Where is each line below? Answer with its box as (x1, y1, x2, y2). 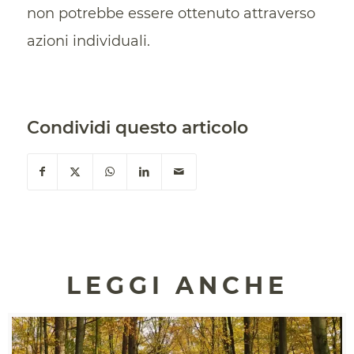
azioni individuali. (26, 32, 150, 50)
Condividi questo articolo (26, 116, 248, 138)
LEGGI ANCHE (66, 270, 288, 300)
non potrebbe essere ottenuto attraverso (26, 4, 315, 22)
